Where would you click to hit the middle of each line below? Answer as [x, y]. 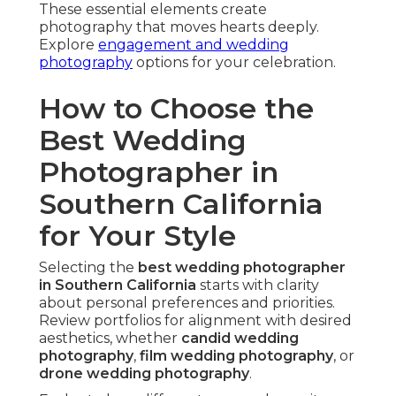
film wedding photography [236, 356]
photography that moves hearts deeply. [179, 27]
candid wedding [240, 339]
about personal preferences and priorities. [187, 303]
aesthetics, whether [110, 339]
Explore [69, 45]
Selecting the [88, 268]
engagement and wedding [194, 45]
